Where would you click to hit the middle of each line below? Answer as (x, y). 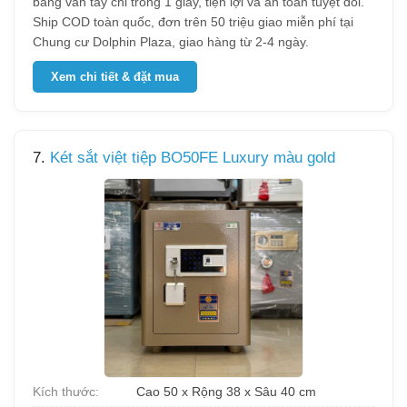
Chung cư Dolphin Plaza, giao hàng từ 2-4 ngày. (171, 42)
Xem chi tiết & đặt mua (115, 77)
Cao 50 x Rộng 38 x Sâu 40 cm (224, 392)
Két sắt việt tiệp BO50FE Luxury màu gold (193, 158)
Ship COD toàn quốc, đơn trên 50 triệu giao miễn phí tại (193, 22)
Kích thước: (66, 392)
